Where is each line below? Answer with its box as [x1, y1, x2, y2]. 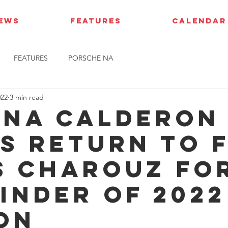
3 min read [10, 92, 44, 102]
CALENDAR [172, 16, 226, 25]
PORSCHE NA [68, 53, 113, 63]
